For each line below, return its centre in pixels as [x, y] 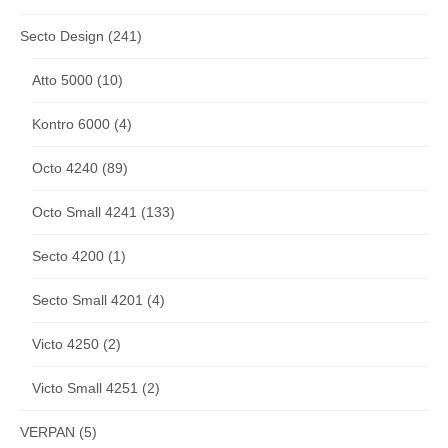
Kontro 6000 [71, 123]
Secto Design [62, 35]
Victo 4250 [65, 343]
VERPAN [47, 431]
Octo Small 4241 [84, 211]
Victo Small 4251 [85, 387]
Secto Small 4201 [87, 299]
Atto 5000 [62, 79]
